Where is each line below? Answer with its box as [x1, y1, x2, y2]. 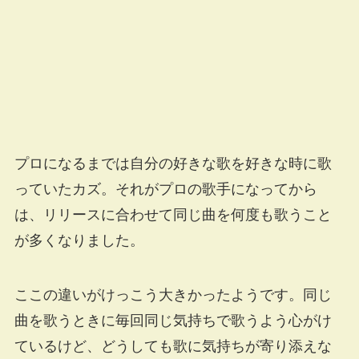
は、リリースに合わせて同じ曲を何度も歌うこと [14, 207, 332, 224]
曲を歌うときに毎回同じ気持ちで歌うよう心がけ [14, 313, 332, 329]
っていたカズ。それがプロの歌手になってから [14, 181, 317, 198]
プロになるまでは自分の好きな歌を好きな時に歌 [14, 155, 332, 172]
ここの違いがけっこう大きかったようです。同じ [14, 287, 332, 304]
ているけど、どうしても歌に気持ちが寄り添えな [14, 338, 332, 355]
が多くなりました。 [14, 232, 144, 249]
